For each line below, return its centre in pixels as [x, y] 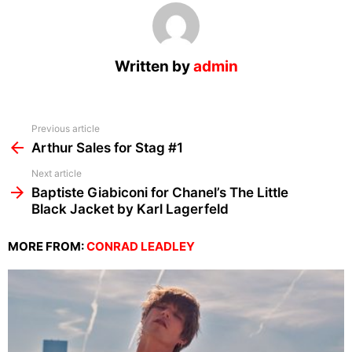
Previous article [66, 129]
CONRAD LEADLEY [141, 247]
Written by [154, 67]
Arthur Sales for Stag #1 [107, 148]
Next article [57, 174]
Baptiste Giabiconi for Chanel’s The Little [160, 193]
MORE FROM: [47, 247]
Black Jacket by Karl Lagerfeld [130, 209]
